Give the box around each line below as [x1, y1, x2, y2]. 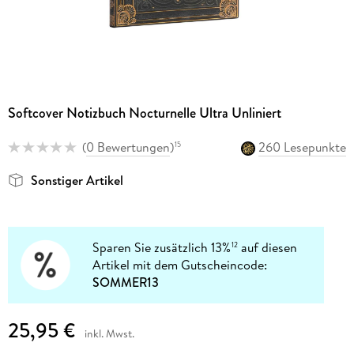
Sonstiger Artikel [30, 171, 123, 190]
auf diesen [238, 239, 298, 257]
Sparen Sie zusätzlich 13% [92, 239, 232, 257]
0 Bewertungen [85, 137, 170, 156]
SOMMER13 [92, 273, 160, 292]
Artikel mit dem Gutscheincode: [92, 256, 268, 274]
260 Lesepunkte [258, 137, 347, 156]
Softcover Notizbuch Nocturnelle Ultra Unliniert [7, 102, 281, 123]
